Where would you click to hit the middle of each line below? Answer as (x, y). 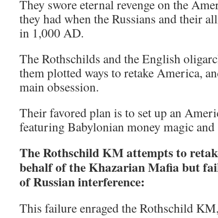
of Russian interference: (82, 182)
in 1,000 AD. (52, 33)
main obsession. (59, 87)
